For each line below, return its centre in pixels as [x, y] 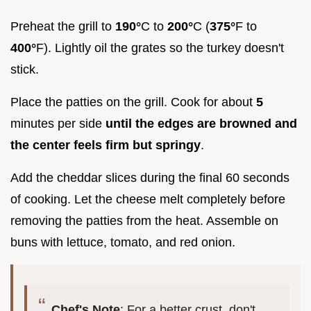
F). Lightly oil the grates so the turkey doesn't [160, 48]
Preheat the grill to [63, 27]
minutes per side [58, 124]
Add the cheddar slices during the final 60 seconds [150, 178]
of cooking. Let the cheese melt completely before [148, 200]
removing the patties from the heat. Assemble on [144, 221]
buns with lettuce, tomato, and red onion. [123, 243]
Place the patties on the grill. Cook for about [133, 102]
